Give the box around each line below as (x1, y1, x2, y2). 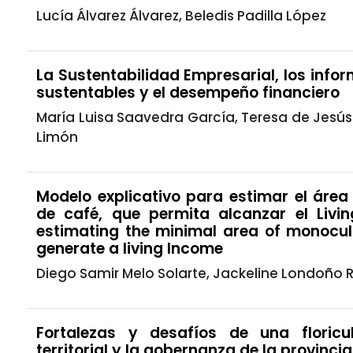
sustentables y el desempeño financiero (36, 81, 340, 103)
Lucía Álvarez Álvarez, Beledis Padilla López (36, 6, 326, 25)
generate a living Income (36, 237, 223, 259)
